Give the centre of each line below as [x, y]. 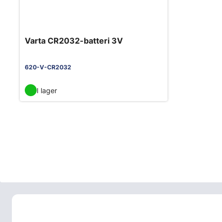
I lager [47, 90]
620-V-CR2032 [48, 67]
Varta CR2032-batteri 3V [74, 41]
